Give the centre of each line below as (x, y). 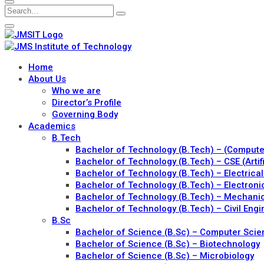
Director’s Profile (87, 102)
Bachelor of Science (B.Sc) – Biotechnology (168, 244)
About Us (47, 79)
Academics (52, 126)
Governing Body (85, 114)
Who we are (76, 90)
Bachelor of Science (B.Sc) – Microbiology (165, 255)
